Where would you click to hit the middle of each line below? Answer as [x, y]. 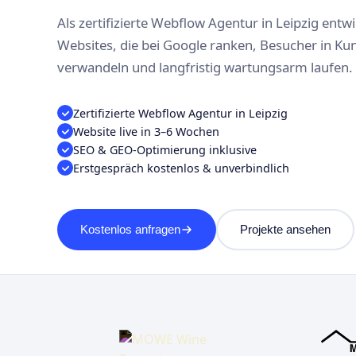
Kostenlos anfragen [130, 230]
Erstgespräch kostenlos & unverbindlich [181, 168]
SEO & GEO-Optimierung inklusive [165, 149]
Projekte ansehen [285, 230]
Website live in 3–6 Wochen [146, 131]
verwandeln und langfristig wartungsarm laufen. [205, 67]
